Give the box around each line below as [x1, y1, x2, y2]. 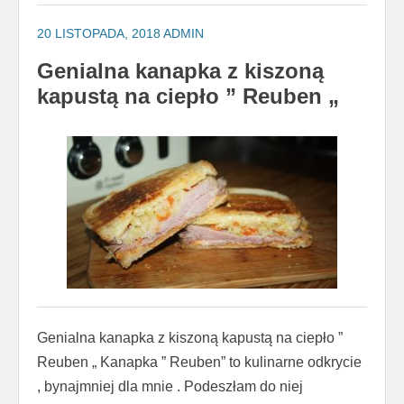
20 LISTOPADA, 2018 [37, 26, 161, 41]
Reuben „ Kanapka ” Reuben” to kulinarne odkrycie [37, 354, 362, 371]
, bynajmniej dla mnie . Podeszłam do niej [37, 379, 303, 395]
